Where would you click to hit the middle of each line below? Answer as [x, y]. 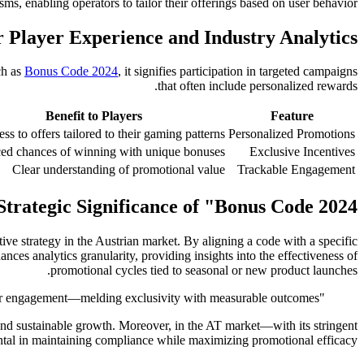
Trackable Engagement [296, 170]
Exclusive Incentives [302, 152]
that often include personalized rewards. [258, 86]
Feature [292, 116]
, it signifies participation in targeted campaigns [238, 71]
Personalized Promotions [292, 134]
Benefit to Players [93, 116]
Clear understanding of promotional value [119, 170]
